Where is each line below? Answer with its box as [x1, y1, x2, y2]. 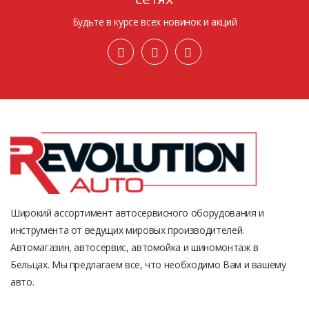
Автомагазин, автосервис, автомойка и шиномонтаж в [10, 240, 259, 254]
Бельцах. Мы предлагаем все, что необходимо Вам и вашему [10, 257, 286, 271]
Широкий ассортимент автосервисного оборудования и [10, 206, 264, 219]
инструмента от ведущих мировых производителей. [10, 223, 244, 237]
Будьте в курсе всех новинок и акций [72, 14, 237, 28]
